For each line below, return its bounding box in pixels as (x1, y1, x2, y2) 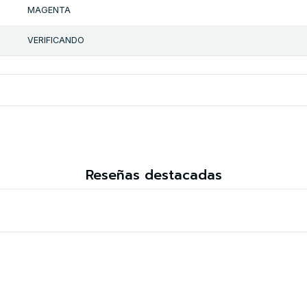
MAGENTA (27, 5, 71, 16)
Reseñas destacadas (85, 164, 222, 185)
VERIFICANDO (27, 35, 84, 46)
